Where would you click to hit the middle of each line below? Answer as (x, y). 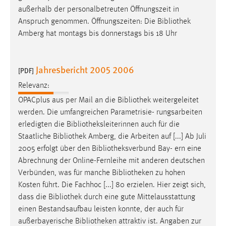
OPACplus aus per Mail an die (68, 101)
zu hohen (169, 173)
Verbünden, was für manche (65, 173)
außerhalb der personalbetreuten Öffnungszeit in (99, 9)
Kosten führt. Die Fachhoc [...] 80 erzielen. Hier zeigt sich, (112, 185)
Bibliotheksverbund (124, 149)
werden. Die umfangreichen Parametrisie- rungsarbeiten (110, 113)
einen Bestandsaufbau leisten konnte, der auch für (101, 210)
